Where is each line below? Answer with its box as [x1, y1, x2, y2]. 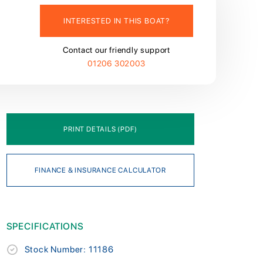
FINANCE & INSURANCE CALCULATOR [35, 166, 166, 174]
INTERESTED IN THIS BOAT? [63, 16, 170, 25]
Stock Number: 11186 [24, 244, 114, 255]
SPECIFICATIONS [6, 220, 84, 232]
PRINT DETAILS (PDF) [63, 124, 137, 133]
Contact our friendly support [62, 45, 171, 55]
